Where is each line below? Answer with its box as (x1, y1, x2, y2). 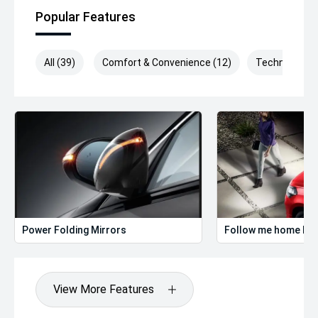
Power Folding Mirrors (22, 224, 126, 236)
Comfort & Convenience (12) (102, 57, 231, 68)
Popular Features (35, 9, 136, 24)
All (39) (44, 57, 75, 68)
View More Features (53, 283, 154, 296)
